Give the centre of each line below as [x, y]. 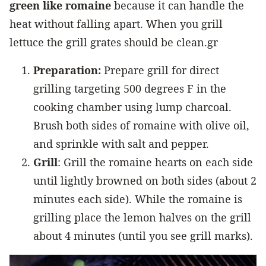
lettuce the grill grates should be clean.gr [114, 42]
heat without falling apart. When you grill [116, 24]
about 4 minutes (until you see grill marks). [143, 236]
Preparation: [67, 70]
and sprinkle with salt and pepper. [121, 144]
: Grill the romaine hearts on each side [155, 162]
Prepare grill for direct [160, 70]
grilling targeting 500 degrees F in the [130, 89]
